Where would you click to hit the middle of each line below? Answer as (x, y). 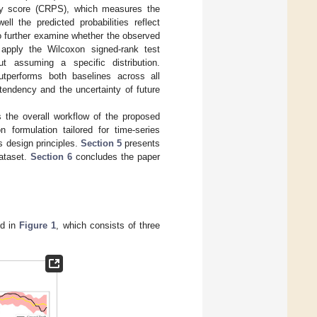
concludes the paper (116, 156)
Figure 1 (38, 225)
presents (140, 143)
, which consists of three (108, 225)
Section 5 (101, 143)
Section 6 (51, 156)
